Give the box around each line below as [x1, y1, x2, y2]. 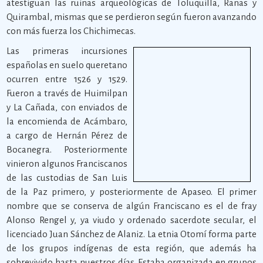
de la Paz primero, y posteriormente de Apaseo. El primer [6, 187, 257, 197]
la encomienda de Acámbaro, [6, 116, 127, 126]
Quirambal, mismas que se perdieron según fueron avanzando [6, 12, 257, 22]
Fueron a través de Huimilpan [6, 88, 127, 98]
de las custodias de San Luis [6, 173, 127, 183]
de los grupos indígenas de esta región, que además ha [6, 243, 257, 253]
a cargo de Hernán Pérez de [6, 130, 127, 140]
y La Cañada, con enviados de [6, 102, 127, 112]
